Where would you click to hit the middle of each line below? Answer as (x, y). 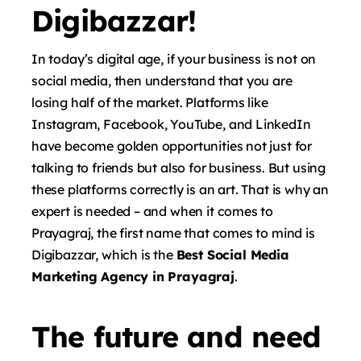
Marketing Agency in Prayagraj (133, 276)
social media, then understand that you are (162, 80)
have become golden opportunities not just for (172, 145)
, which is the (136, 254)
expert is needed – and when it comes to (153, 211)
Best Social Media (232, 254)
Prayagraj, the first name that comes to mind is (173, 232)
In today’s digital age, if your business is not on (174, 58)
